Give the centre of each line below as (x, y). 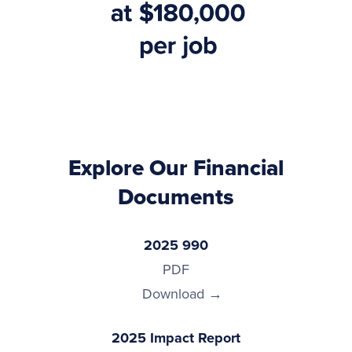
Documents (176, 196)
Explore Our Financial (176, 167)
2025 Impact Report (176, 337)
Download (173, 293)
